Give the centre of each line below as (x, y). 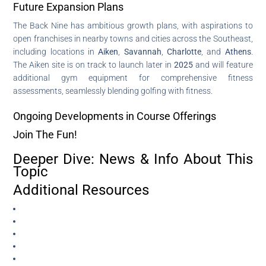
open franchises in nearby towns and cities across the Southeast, (133, 38)
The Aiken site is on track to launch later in (94, 64)
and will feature (223, 64)
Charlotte (184, 51)
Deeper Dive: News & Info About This (133, 159)
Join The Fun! (45, 134)
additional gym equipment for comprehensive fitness (133, 77)
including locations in (56, 51)
